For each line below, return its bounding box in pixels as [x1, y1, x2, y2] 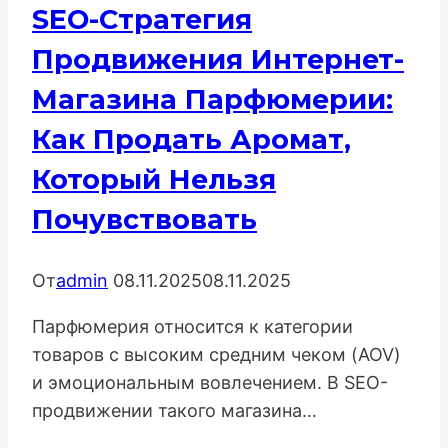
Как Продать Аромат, [32, 122, 351, 156]
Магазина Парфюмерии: [32, 82, 393, 116]
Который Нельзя [32, 162, 276, 196]
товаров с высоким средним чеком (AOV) [32, 343, 401, 365]
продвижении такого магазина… [32, 399, 317, 421]
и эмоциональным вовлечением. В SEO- [32, 371, 388, 393]
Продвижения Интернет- [32, 42, 404, 76]
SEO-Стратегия [32, 2, 252, 36]
